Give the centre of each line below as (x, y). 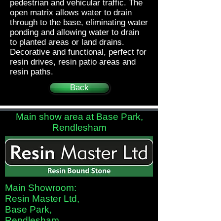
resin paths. (32, 72)
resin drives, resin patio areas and (73, 62)
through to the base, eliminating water (79, 22)
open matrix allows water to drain (71, 13)
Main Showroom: (41, 188)
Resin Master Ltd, (42, 199)
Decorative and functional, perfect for (78, 52)
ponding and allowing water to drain (74, 32)
